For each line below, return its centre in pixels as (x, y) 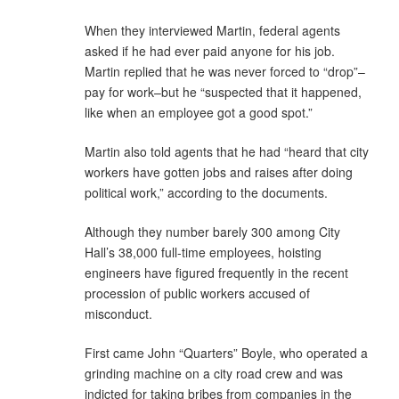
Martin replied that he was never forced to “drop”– (225, 71)
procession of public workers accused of (197, 293)
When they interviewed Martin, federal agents (212, 30)
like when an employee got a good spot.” (199, 112)
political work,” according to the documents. (206, 192)
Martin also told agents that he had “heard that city (227, 151)
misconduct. (118, 313)
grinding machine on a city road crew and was (214, 373)
